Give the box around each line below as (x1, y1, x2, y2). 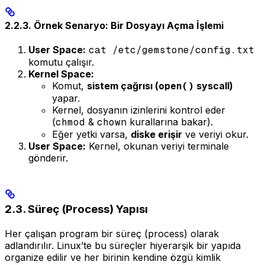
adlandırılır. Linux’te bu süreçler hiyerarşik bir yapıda (5, 240, 241, 252)
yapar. (52, 92, 80, 105)
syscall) (194, 80, 233, 92)
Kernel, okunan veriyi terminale (86, 140, 229, 153)
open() (159, 80, 194, 93)
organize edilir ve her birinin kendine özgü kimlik (5, 251, 221, 264)
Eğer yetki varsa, (52, 128, 131, 141)
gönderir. (28, 152, 68, 164)
